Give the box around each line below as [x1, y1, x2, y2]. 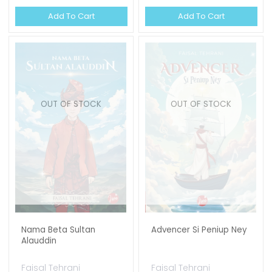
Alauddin [21, 235, 57, 246]
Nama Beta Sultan [21, 224, 96, 236]
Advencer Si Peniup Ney [151, 224, 248, 236]
